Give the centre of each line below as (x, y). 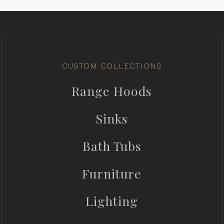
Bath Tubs (112, 146)
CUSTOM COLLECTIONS (112, 66)
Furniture (112, 173)
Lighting (112, 201)
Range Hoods (112, 91)
